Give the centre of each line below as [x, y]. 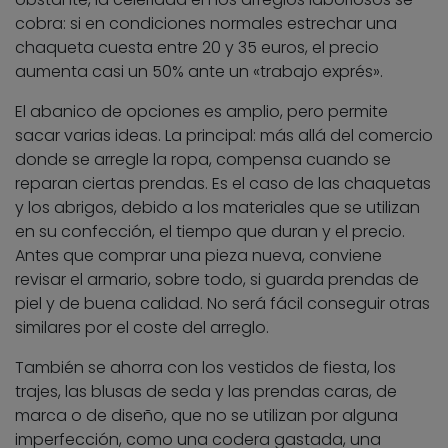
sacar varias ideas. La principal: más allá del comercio [224, 136]
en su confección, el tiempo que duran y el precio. [210, 232]
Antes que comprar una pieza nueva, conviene [198, 256]
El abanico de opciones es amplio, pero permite [201, 112]
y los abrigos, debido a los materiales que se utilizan [217, 208]
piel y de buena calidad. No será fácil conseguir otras [222, 304]
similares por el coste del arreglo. [142, 328]
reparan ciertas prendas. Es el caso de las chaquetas [223, 184]
